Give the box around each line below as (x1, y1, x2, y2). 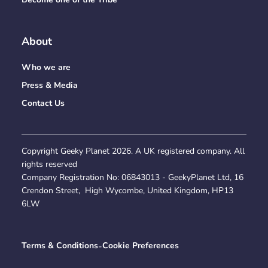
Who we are (22, 62, 71, 74)
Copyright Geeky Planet (22, 145, 112, 157)
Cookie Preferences (102, 240, 179, 252)
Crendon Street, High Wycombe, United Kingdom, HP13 (22, 185, 233, 197)
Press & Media (22, 80, 78, 92)
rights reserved (22, 159, 77, 170)
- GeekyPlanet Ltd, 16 (160, 172, 243, 184)
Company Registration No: (22, 172, 121, 184)
